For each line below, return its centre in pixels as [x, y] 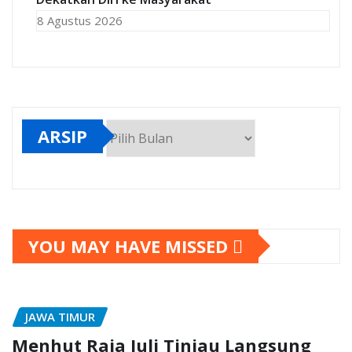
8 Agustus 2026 [80, 20]
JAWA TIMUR [60, 316]
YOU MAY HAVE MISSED [130, 246]
